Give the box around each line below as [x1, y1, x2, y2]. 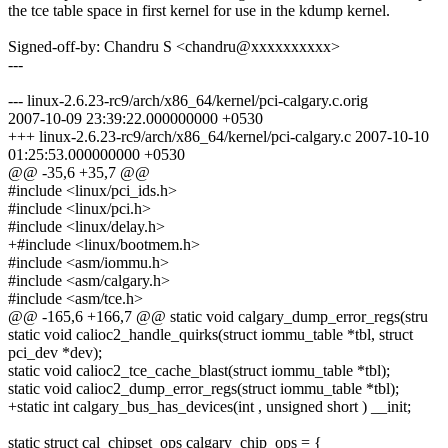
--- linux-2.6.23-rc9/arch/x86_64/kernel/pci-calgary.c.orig [8, 92, 368, 110]
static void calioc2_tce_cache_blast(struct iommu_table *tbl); [8, 362, 390, 380]
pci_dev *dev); [8, 344, 102, 362]
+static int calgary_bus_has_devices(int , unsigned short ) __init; [8, 398, 411, 416]
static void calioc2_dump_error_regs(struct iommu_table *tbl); [8, 380, 399, 398]
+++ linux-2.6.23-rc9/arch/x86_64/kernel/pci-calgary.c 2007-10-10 [8, 128, 429, 146]
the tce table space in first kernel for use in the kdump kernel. [8, 2, 390, 20]
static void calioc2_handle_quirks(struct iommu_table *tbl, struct [8, 326, 413, 344]
